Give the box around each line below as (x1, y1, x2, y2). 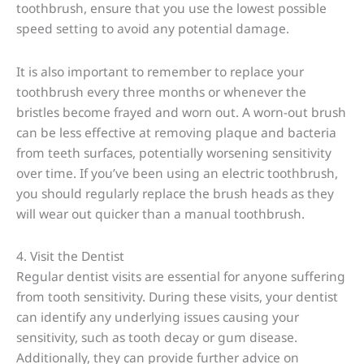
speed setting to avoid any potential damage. (16, 19, 289, 38)
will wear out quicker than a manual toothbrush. (16, 204, 305, 223)
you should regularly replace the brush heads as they (16, 184, 334, 202)
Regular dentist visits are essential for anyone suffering (16, 266, 345, 285)
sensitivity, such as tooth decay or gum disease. (16, 327, 297, 346)
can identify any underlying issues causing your (16, 307, 299, 326)
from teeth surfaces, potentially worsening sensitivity (16, 143, 331, 162)
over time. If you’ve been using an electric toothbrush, (16, 163, 338, 182)
